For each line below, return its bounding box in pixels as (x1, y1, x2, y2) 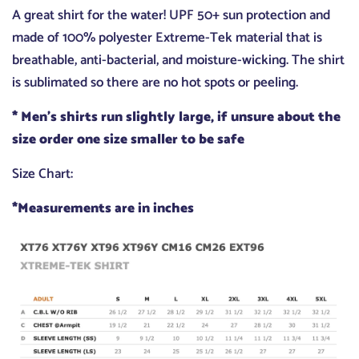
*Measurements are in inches (12, 197, 194, 220)
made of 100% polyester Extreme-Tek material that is (12, 26, 322, 50)
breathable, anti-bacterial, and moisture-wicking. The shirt (12, 49, 345, 72)
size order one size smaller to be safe (12, 128, 244, 151)
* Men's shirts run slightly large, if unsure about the (12, 106, 341, 129)
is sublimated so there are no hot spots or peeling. (12, 71, 298, 95)
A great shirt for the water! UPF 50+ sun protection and (12, 4, 330, 27)
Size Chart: (12, 163, 76, 186)
